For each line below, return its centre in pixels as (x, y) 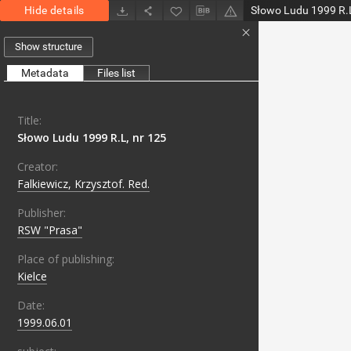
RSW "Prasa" (50, 230)
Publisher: (42, 213)
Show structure (49, 47)
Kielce (32, 277)
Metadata (45, 73)
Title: (29, 121)
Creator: (38, 167)
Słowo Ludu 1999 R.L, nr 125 (92, 138)
